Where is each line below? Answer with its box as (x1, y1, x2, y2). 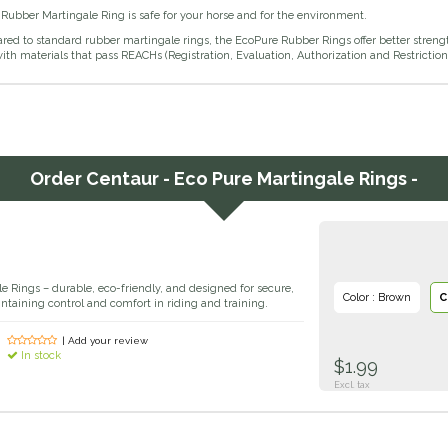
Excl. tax (334, 380, 370, 391)
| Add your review (62, 335, 149, 347)
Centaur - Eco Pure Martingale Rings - (86, 168, 418, 190)
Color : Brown (343, 291, 411, 305)
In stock (18, 349, 62, 363)
